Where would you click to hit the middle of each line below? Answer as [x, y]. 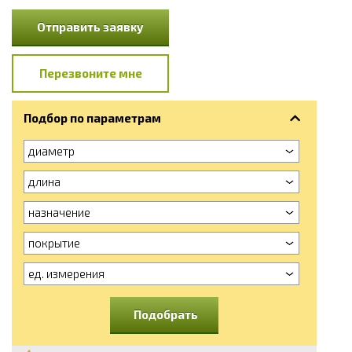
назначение [59, 212]
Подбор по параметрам [92, 117]
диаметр [51, 150]
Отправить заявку [90, 26]
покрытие [54, 242]
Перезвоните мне [90, 73]
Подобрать [166, 314]
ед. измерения [66, 273]
